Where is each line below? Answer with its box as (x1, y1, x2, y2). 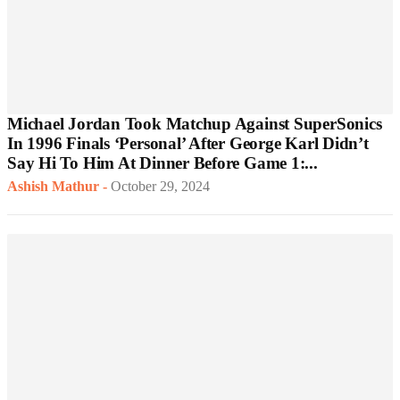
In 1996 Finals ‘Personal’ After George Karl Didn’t (7, 134, 369, 154)
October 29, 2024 (111, 179, 210, 195)
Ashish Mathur (7, 179, 99, 195)
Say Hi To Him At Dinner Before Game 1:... (7, 154, 318, 173)
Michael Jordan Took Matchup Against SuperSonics (7, 114, 382, 134)
